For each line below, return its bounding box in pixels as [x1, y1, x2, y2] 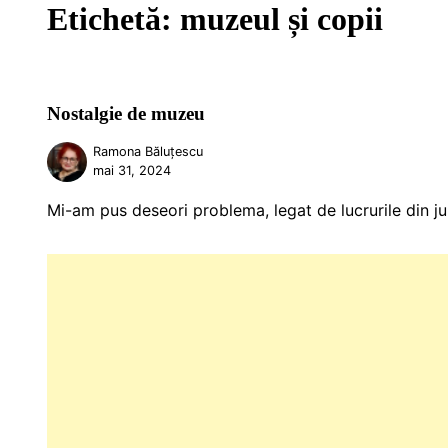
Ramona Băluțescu [93, 144, 204, 160]
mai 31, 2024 [93, 163, 172, 179]
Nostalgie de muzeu [47, 103, 205, 125]
